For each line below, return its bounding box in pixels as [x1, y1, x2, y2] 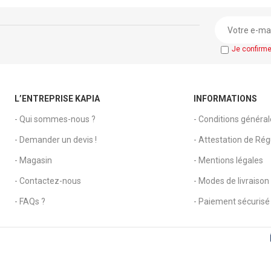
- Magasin [14, 155, 52, 166]
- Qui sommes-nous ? [14, 114, 96, 125]
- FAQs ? [14, 197, 45, 207]
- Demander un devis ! [14, 135, 97, 145]
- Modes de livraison [193, 176, 269, 186]
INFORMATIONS [193, 94, 257, 104]
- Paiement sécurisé [193, 197, 270, 207]
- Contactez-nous [14, 176, 81, 186]
